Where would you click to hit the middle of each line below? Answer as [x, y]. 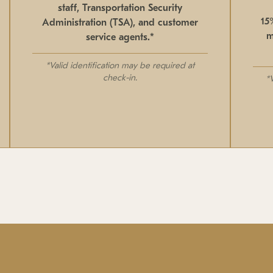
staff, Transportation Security [120, 8]
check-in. [120, 79]
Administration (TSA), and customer [120, 23]
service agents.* [120, 37]
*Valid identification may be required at [120, 66]
